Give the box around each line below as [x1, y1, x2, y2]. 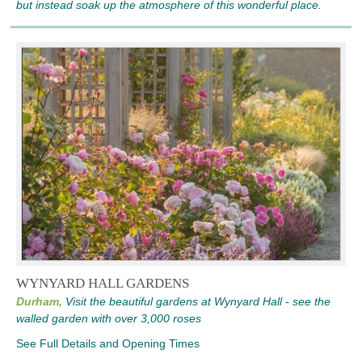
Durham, [16, 295, 62, 309]
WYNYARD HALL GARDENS [16, 276, 189, 292]
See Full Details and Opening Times [16, 337, 200, 351]
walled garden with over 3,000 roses [16, 312, 201, 326]
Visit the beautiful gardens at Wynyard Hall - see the [65, 295, 330, 309]
